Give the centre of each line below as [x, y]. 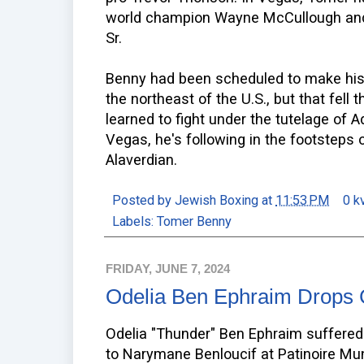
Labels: [134, 222]
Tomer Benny [194, 222]
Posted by [143, 201]
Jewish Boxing [217, 201]
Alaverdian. [141, 160]
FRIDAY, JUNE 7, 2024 [168, 269]
